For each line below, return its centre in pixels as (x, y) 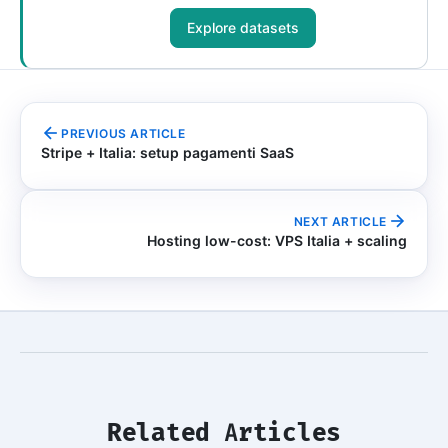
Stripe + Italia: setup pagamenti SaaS (167, 153)
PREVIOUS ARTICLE (123, 133)
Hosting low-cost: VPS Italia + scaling (277, 241)
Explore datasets (243, 28)
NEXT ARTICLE (340, 221)
